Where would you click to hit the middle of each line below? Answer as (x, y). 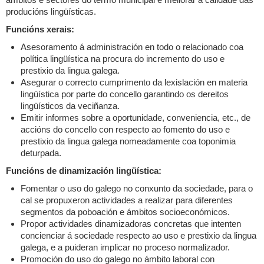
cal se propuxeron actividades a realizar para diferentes (127, 200)
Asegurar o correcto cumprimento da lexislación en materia (134, 82)
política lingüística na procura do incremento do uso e (123, 59)
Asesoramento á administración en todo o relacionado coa (132, 47)
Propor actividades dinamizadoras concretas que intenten (131, 224)
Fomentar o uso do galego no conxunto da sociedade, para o (137, 188)
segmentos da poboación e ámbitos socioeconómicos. (125, 212)
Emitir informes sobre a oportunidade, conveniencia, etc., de (136, 118)
